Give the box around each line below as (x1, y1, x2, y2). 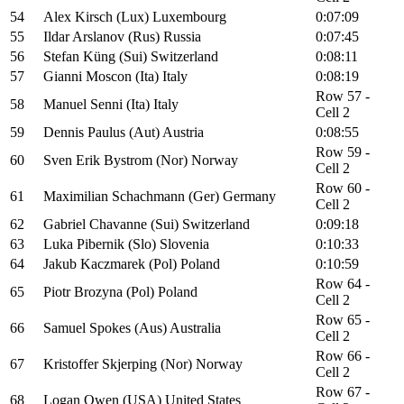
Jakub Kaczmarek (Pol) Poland (43, 256, 220, 272)
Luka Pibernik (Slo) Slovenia (43, 236, 209, 252)
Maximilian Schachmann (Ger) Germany (43, 188, 276, 205)
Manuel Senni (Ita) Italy (43, 96, 179, 113)
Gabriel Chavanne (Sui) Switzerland (43, 216, 250, 233)
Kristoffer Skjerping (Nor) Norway (43, 356, 243, 372)
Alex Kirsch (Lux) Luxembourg (43, 9, 226, 25)
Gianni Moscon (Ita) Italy (43, 69, 188, 85)
